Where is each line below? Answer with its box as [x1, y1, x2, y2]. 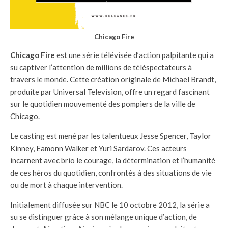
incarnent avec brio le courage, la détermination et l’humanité [10, 156, 215, 165]
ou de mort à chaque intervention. [10, 180, 123, 190]
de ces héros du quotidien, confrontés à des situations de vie [10, 168, 212, 178]
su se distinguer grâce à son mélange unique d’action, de [10, 212, 197, 222]
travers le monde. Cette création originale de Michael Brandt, [10, 75, 216, 84]
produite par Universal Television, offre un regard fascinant [10, 87, 210, 97]
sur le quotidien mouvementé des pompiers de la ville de [10, 99, 195, 109]
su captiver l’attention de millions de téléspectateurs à [10, 63, 192, 72]
